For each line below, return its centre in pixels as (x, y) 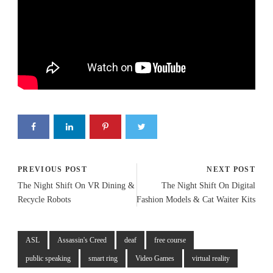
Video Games (155, 258)
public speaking (48, 258)
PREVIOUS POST (52, 169)
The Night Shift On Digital (208, 185)
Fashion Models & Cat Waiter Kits (196, 199)
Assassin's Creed (82, 240)
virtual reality (211, 258)
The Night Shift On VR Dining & (76, 185)
